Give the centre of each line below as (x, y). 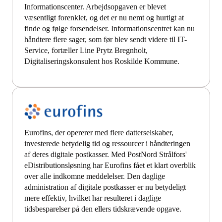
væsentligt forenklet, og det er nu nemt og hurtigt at (104, 18)
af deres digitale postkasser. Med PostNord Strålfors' (106, 155)
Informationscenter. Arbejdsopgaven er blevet (95, 7)
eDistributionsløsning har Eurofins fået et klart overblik (110, 166)
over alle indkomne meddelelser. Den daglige (95, 176)
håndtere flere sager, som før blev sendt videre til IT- (106, 40)
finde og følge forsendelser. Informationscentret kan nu (110, 29)
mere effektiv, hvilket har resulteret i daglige (93, 198)
